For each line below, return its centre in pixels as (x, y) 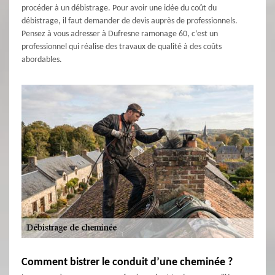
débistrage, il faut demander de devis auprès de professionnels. (130, 21)
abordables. (42, 60)
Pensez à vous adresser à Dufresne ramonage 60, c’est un (120, 34)
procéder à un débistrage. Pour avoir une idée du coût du (119, 9)
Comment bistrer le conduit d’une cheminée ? (127, 263)
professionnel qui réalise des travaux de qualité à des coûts (122, 47)
